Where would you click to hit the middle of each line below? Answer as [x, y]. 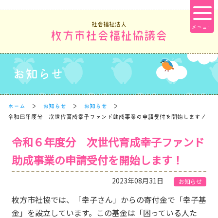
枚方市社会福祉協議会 [109, 36]
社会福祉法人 [109, 24]
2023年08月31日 [139, 180]
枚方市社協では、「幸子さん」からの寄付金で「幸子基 [109, 199]
